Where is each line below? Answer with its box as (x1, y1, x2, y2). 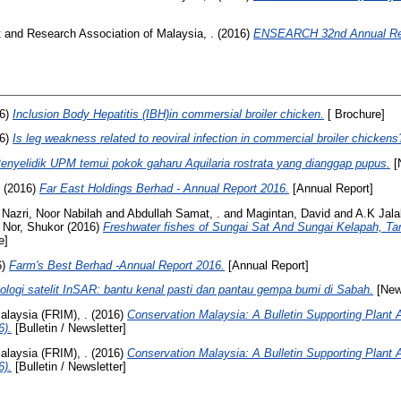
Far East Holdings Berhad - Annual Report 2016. (39, 181, 289, 195)
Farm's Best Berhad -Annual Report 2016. (9, 258, 225, 272)
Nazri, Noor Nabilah (2, 206, 102, 220)
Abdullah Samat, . (127, 206, 220, 220)
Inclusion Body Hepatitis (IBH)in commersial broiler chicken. (13, 107, 324, 121)
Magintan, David (246, 206, 330, 220)
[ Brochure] (324, 107, 385, 121)
